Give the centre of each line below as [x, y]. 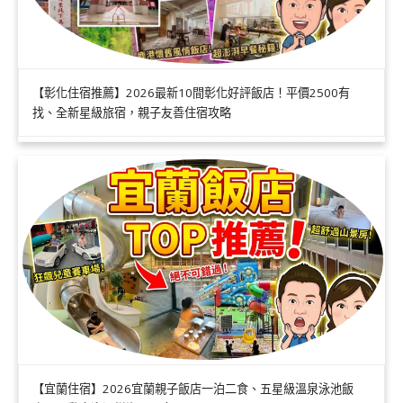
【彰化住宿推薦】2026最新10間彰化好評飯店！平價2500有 [191, 93]
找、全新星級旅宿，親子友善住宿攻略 [132, 113]
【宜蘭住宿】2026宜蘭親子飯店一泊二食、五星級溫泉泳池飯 [193, 389]
